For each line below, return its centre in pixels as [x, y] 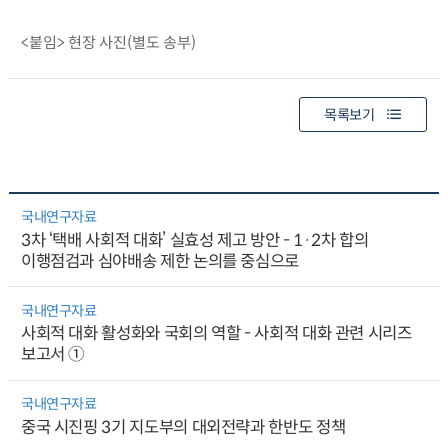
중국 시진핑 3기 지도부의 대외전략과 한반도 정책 [183, 427]
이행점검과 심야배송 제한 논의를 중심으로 [160, 262]
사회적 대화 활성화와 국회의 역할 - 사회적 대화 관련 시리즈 [216, 334]
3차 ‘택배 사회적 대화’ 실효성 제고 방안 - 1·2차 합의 [194, 241]
